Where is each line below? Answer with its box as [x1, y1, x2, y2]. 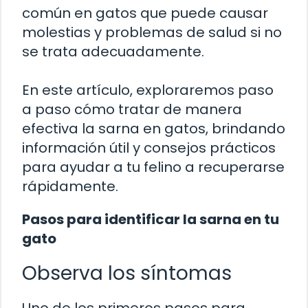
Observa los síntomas [22, 259, 232, 287]
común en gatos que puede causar [22, 3, 268, 23]
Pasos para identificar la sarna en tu [22, 209, 279, 229]
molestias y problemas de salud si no [22, 22, 282, 42]
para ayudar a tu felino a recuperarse [22, 157, 285, 177]
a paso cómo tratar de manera [22, 99, 242, 119]
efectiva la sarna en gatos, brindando [22, 118, 285, 138]
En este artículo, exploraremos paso [22, 80, 274, 100]
